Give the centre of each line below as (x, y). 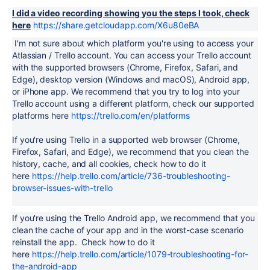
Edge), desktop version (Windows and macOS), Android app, (131, 79)
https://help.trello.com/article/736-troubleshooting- (131, 176)
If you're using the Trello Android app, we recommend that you (133, 218)
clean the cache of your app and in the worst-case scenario (128, 230)
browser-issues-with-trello (62, 188)
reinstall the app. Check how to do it (83, 242)
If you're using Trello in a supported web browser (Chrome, (126, 140)
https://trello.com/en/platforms (130, 115)
